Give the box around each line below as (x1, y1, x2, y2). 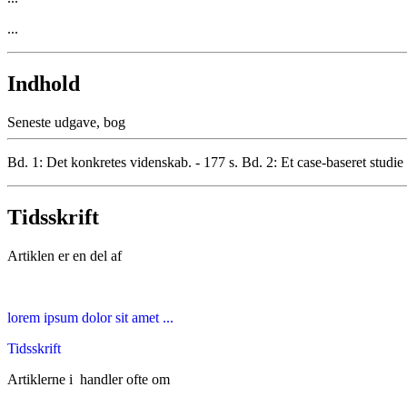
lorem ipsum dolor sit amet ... (7, 309, 174, 325)
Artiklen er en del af (7, 247, 122, 263)
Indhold (7, 71, 80, 95)
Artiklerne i (7, 371, 76, 387)
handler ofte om (80, 371, 170, 387)
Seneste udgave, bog (7, 114, 125, 130)
